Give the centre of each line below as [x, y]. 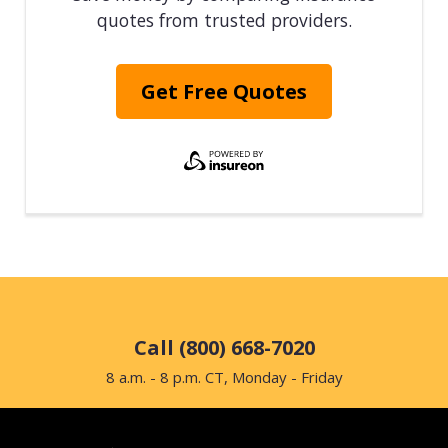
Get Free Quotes [224, 91]
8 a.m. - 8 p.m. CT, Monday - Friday [224, 376]
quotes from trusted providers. [224, 19]
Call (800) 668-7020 [224, 347]
